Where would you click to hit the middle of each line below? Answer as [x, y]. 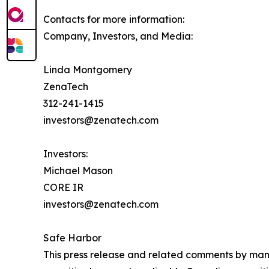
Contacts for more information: [114, 19]
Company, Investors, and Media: [118, 36]
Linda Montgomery [88, 70]
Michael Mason [78, 171]
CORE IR [63, 187]
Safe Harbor [72, 238]
